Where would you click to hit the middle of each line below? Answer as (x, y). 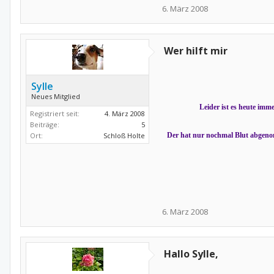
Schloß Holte (124, 135)
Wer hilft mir (196, 51)
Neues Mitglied (56, 96)
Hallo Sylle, (191, 254)
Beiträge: (45, 124)
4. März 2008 (125, 113)
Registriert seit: (55, 113)
